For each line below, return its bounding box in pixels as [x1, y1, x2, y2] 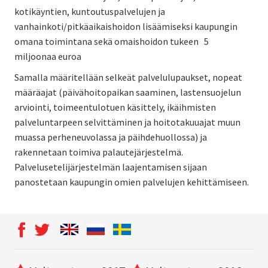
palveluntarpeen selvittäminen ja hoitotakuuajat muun [14, 115, 240, 128]
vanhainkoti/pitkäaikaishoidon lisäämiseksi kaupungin [14, 20, 237, 32]
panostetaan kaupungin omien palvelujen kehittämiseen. [14, 175, 249, 188]
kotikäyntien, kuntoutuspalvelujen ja [14, 5, 165, 17]
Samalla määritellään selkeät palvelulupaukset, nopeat [14, 71, 242, 83]
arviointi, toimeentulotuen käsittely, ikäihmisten [14, 100, 216, 113]
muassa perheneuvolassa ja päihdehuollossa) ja [14, 130, 207, 143]
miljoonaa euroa [14, 50, 81, 62]
